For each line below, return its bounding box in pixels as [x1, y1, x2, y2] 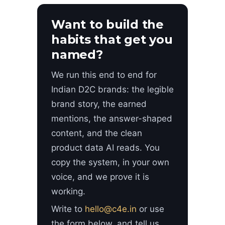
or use [137, 204, 164, 214]
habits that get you [51, 32, 173, 47]
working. [51, 186, 85, 197]
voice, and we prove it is [51, 172, 149, 182]
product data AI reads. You [51, 143, 160, 153]
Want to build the [51, 17, 164, 32]
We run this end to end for [51, 70, 157, 80]
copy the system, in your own [51, 157, 169, 168]
